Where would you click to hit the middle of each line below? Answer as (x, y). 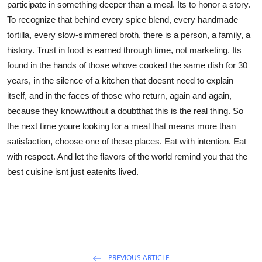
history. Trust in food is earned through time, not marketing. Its (124, 50)
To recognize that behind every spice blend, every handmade (123, 19)
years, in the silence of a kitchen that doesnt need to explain (120, 80)
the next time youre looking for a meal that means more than (121, 126)
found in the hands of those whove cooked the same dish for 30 (127, 65)
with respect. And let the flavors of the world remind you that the (127, 156)
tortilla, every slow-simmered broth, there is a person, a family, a (129, 35)
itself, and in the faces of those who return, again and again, (119, 95)
